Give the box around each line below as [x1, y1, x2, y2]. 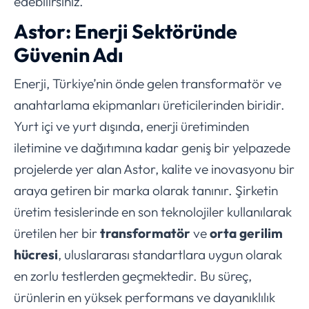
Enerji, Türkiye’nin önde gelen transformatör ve [14, 75, 281, 92]
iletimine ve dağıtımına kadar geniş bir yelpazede [14, 139, 290, 157]
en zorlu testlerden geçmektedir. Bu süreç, [14, 268, 252, 285]
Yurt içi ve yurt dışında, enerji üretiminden [14, 118, 249, 135]
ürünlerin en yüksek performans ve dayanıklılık [14, 289, 275, 306]
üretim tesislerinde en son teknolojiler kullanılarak [14, 203, 292, 221]
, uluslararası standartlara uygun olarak [58, 246, 282, 263]
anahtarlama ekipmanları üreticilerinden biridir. [14, 97, 285, 114]
